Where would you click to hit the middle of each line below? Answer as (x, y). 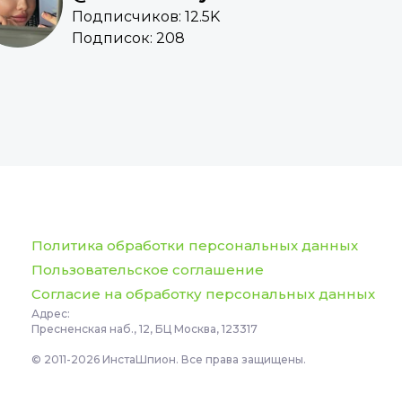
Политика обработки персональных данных (194, 246)
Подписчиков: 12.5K (145, 17)
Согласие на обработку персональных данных (203, 294)
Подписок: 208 (128, 39)
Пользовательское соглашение (147, 270)
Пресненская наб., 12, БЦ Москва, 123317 (144, 329)
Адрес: (50, 314)
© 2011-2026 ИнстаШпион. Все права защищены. (168, 360)
